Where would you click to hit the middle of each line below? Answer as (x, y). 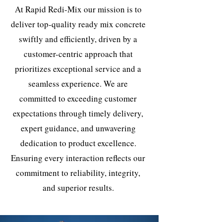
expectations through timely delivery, (78, 113)
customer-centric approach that (78, 54)
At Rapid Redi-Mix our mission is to (78, 9)
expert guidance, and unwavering (78, 128)
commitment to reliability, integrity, (78, 173)
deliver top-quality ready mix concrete (78, 24)
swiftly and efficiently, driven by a (78, 39)
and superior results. (78, 188)
